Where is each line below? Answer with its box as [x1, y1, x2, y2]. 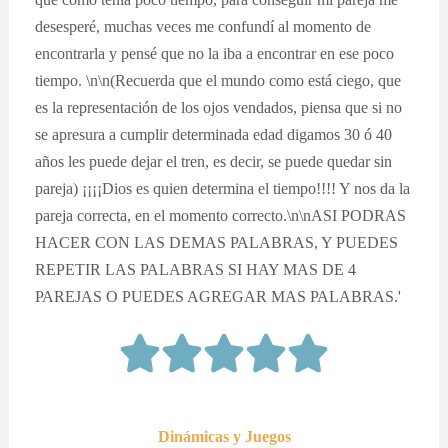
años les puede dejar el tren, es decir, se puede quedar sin [35, 151, 393, 171]
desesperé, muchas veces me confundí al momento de [35, 16, 372, 36]
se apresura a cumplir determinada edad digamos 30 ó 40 [35, 124, 393, 144]
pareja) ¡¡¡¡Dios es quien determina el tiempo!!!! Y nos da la [35, 178, 411, 198]
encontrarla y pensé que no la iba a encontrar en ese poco [35, 43, 395, 63]
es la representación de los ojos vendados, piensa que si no [35, 97, 403, 117]
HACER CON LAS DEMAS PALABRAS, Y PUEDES [35, 232, 399, 252]
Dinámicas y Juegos [157, 426, 291, 446]
